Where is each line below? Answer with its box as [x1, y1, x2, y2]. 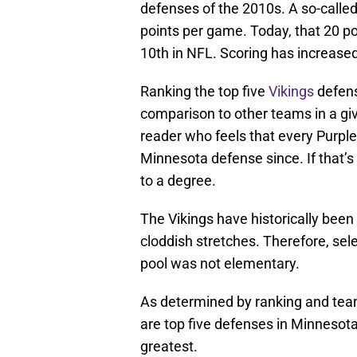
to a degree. [140, 171, 216, 189]
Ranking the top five [140, 82, 269, 100]
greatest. [140, 337, 198, 355]
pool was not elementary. [140, 254, 300, 272]
